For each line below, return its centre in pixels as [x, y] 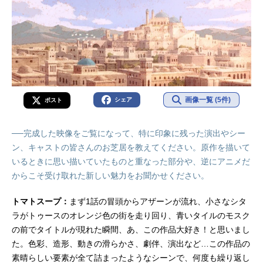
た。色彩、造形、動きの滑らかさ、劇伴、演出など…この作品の [131, 244]
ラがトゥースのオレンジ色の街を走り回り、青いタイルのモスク [131, 216]
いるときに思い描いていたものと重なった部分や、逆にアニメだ [131, 162]
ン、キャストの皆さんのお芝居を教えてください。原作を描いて [131, 148]
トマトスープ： [41, 202]
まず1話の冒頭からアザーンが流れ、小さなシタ [158, 202]
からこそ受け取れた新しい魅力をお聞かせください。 [110, 176]
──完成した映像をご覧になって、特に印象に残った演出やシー [129, 134]
